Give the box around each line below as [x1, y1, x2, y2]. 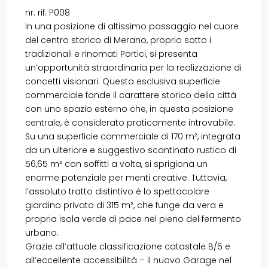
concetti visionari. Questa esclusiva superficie [25, 75, 220, 87]
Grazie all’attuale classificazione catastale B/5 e [25, 240, 230, 252]
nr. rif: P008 [25, 6, 70, 19]
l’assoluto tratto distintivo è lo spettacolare [25, 185, 209, 197]
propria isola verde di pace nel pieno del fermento [25, 212, 241, 225]
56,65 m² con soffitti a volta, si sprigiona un [25, 157, 208, 170]
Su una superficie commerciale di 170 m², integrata [25, 130, 240, 142]
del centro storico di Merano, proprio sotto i [25, 33, 211, 46]
